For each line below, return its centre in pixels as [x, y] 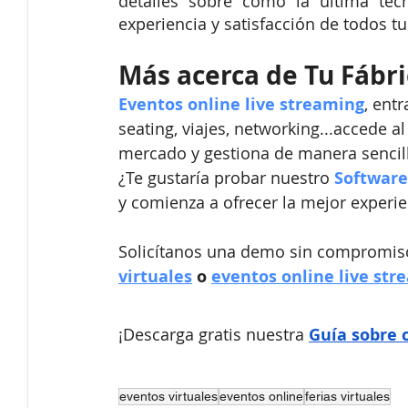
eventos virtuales [168, 397]
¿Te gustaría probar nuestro [224, 178]
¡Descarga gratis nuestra [211, 335]
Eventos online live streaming [241, 105]
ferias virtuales [347, 397]
